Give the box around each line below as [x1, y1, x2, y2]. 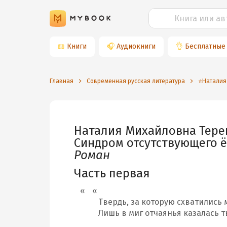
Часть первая [74, 166, 150, 180]
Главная [50, 78, 73, 85]
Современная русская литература [87, 78, 185, 85]
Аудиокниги [117, 42, 156, 51]
